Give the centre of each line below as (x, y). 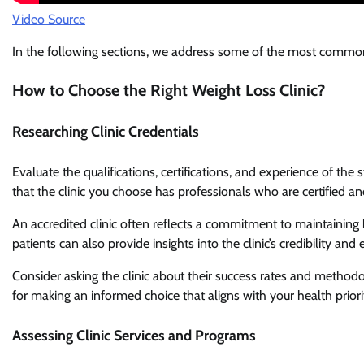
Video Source (49, 19)
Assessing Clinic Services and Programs (134, 336)
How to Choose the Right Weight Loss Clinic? (169, 90)
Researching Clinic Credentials (106, 132)
